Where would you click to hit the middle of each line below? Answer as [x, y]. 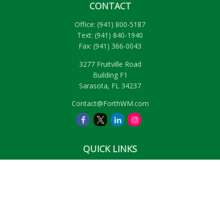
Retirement [110, 167]
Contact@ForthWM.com [110, 103]
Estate [110, 190]
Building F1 [110, 75]
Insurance [110, 202]
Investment [110, 179]
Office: [86, 24]
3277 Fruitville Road [110, 64]
